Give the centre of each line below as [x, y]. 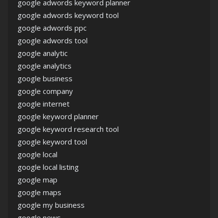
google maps [39, 192]
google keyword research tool [68, 129]
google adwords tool [53, 41]
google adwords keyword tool [68, 15]
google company [45, 91]
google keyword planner [58, 117]
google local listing [48, 167]
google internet [44, 104]
